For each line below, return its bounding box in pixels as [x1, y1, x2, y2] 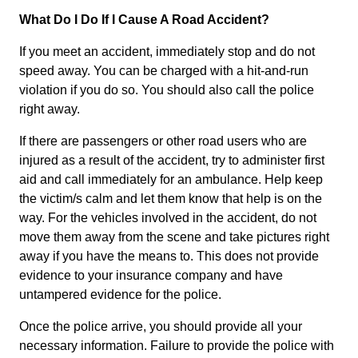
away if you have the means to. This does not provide [19, 249, 319, 264]
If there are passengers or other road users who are [19, 134, 307, 149]
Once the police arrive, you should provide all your [19, 320, 302, 334]
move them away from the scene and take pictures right [19, 230, 329, 245]
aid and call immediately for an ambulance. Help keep [19, 173, 323, 187]
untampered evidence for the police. [19, 288, 221, 302]
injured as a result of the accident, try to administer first [19, 153, 324, 168]
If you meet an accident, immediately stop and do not [19, 45, 315, 59]
